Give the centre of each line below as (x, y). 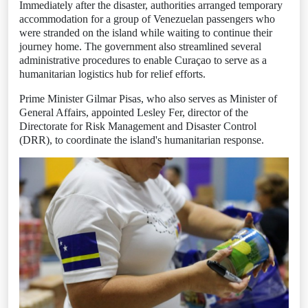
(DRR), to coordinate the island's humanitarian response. (142, 140)
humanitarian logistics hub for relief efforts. (112, 74)
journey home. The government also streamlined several (140, 47)
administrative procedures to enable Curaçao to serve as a (143, 60)
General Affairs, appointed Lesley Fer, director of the (134, 113)
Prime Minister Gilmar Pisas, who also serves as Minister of (148, 99)
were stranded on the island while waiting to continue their (146, 33)
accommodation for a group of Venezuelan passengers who (147, 19)
